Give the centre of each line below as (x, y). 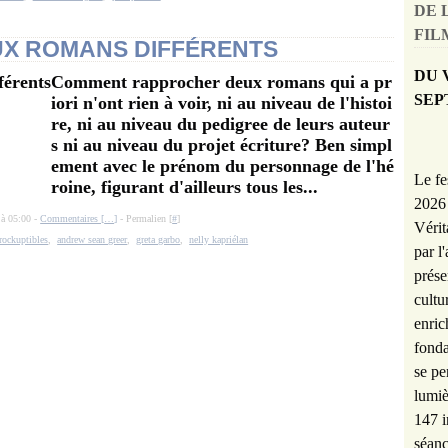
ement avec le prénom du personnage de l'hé (222, 166)
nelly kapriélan (219, 239)
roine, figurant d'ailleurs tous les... (184, 187)
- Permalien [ (145, 218)
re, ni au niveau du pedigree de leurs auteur (220, 124)
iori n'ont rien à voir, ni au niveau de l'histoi (221, 103)
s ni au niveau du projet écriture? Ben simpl (221, 145)
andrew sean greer (92, 239)
